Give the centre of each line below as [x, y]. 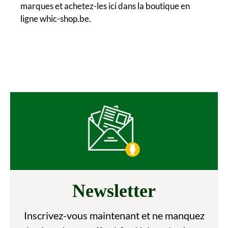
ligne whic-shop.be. [56, 18]
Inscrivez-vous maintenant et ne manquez [114, 215]
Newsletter [114, 191]
